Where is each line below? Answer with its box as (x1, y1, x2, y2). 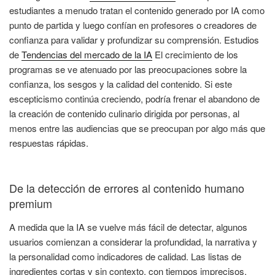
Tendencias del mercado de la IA (21, 47, 152, 61)
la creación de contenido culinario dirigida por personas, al (9, 106, 239, 120)
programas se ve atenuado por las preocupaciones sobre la (9, 62, 247, 76)
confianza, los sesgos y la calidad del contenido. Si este (9, 77, 232, 90)
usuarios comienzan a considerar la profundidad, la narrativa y (9, 234, 257, 248)
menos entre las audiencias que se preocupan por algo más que (9, 121, 265, 134)
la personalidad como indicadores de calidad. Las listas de (9, 249, 241, 263)
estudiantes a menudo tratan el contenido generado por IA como (9, 3, 265, 17)
